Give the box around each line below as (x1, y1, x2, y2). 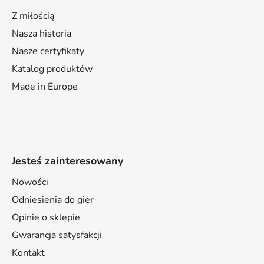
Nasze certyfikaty (12, 45, 84, 58)
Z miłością (12, 9, 54, 23)
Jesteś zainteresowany (12, 154, 123, 169)
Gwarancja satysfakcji (12, 229, 102, 242)
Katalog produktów (12, 62, 93, 76)
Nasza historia (12, 27, 71, 41)
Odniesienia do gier (12, 193, 94, 207)
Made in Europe (12, 80, 78, 94)
